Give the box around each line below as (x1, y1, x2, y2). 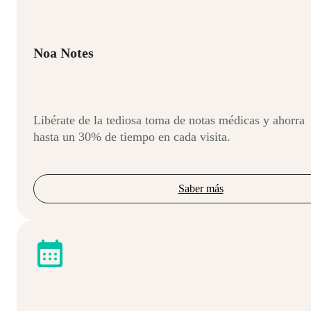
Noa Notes (33, 44, 94, 60)
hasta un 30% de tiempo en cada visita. (33, 130, 230, 144)
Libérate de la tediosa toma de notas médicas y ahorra (33, 113, 305, 128)
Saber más (178, 183, 224, 195)
